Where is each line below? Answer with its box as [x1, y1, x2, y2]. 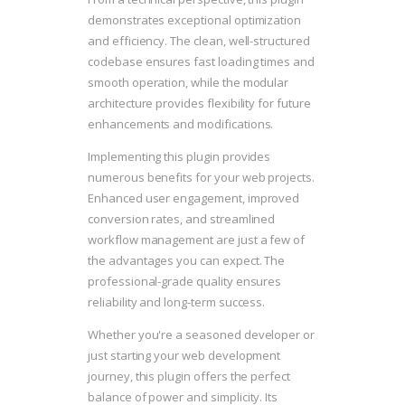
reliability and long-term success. [88, 294, 266, 311]
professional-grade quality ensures [88, 273, 282, 290]
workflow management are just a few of [88, 231, 306, 249]
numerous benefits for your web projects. [88, 169, 315, 186]
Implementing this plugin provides [88, 148, 271, 165]
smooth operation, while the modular [88, 74, 289, 91]
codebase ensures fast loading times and [88, 53, 316, 71]
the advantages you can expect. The [88, 252, 286, 269]
